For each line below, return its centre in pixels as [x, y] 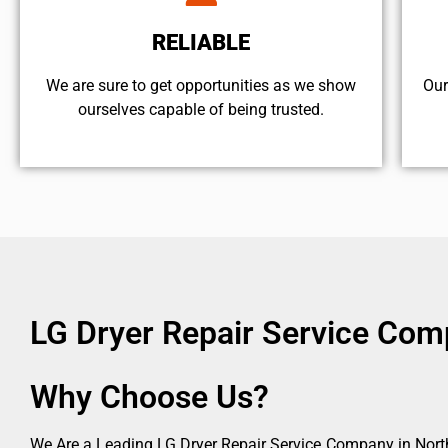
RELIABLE [201, 43]
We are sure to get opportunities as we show [201, 86]
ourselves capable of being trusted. [201, 110]
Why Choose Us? [149, 396]
